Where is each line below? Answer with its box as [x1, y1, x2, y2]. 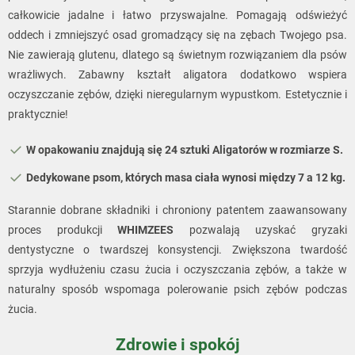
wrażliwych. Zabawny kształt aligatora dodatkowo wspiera [8, 67, 347, 81]
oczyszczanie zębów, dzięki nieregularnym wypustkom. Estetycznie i [8, 87, 347, 101]
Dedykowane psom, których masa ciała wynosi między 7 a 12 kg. [26, 170, 345, 184]
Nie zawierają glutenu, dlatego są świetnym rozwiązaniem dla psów [8, 48, 347, 61]
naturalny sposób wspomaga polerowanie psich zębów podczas [8, 282, 347, 296]
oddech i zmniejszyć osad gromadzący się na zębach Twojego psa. [8, 28, 347, 41]
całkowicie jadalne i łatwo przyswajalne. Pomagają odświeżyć [8, 8, 347, 21]
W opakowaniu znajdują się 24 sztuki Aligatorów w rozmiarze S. [26, 143, 343, 156]
